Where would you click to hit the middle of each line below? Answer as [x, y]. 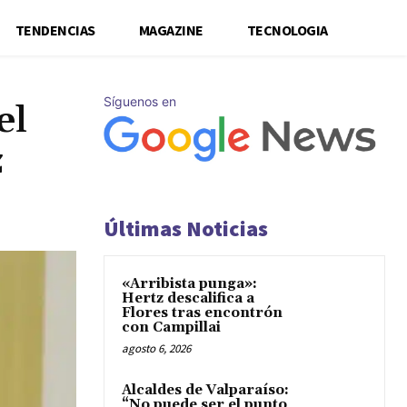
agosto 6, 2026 [156, 348]
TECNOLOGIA [287, 30]
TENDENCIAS [55, 30]
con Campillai [171, 328]
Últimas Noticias [186, 228]
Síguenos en [140, 101]
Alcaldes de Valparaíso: [205, 390]
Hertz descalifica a [188, 298]
